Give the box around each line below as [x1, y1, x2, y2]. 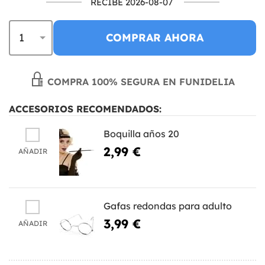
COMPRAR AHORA [106, 30, 203, 44]
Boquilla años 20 [104, 127, 179, 140]
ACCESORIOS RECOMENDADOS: [9, 102, 161, 115]
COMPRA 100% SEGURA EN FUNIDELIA [44, 75, 235, 88]
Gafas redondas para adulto [104, 199, 232, 212]
